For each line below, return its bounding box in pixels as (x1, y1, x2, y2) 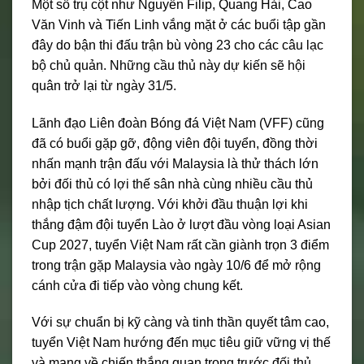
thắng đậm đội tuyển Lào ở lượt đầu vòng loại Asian (32, 217, 331, 232)
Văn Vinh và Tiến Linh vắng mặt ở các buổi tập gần (32, 17, 326, 32)
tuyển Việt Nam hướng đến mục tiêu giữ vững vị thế (32, 336, 331, 350)
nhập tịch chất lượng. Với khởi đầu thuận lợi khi (32, 197, 308, 211)
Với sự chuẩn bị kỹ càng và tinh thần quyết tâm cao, (32, 315, 329, 330)
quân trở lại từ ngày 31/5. (32, 78, 176, 93)
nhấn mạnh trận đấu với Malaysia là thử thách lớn (32, 156, 318, 171)
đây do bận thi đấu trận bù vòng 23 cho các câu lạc (32, 37, 323, 52)
